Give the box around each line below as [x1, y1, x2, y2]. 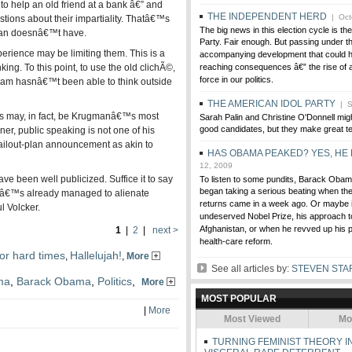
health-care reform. [200, 236, 273, 247]
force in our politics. [200, 75, 273, 86]
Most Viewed [222, 313, 283, 324]
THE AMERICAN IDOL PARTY [207, 98, 335, 109]
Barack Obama [16, 275, 91, 288]
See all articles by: [207, 263, 291, 274]
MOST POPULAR [201, 293, 277, 304]
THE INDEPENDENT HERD [207, 11, 327, 22]
